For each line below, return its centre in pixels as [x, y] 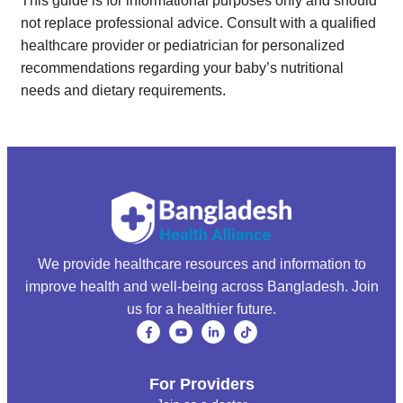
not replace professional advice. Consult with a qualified [198, 22]
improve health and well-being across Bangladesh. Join [201, 287]
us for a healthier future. [201, 309]
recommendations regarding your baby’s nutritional [182, 67]
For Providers [201, 384]
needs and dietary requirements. [123, 90]
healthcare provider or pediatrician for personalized [183, 45]
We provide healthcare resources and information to [201, 264]
